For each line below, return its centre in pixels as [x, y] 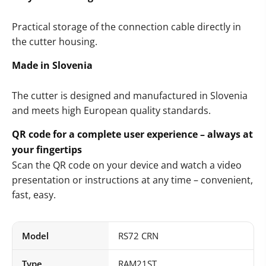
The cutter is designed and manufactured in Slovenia [130, 96]
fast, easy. [34, 195]
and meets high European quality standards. [111, 111]
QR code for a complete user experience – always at [132, 134]
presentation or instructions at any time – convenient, [132, 180]
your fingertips [47, 150]
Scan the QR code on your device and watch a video [127, 165]
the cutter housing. [55, 42]
